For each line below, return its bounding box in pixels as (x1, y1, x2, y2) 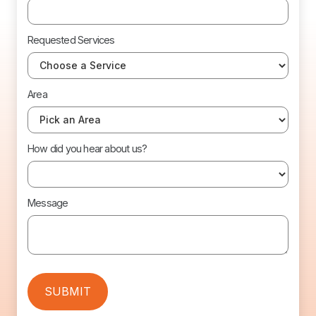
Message (28, 196, 68, 209)
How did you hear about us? (28, 142, 147, 154)
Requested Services (28, 33, 115, 46)
